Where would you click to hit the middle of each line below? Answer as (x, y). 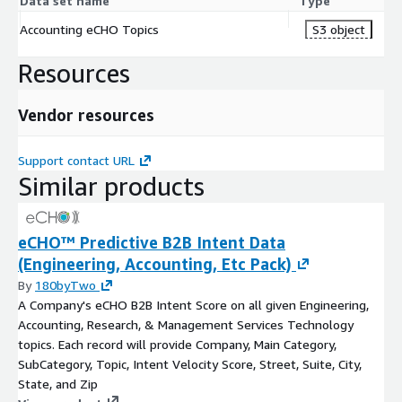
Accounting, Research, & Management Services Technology (186, 324)
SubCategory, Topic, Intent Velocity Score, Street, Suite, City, (190, 363)
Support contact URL (76, 160)
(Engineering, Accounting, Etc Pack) (155, 263)
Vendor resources (86, 114)
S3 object (339, 29)
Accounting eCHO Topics (89, 29)
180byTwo (66, 284)
